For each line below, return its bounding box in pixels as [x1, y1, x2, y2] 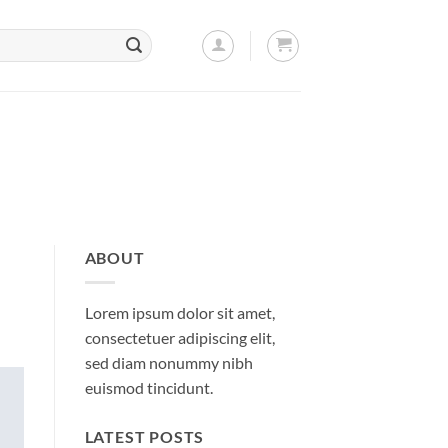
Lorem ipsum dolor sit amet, [84, 302, 275, 322]
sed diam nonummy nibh [84, 352, 253, 372]
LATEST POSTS [84, 426, 205, 446]
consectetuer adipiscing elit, [84, 327, 275, 347]
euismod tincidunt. [84, 377, 213, 397]
